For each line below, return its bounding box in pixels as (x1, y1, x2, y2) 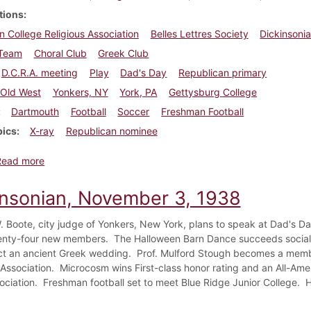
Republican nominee (65, 124, 158, 137)
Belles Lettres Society (150, 27, 249, 40)
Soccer (117, 105, 150, 117)
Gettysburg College (169, 85, 258, 98)
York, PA (119, 85, 158, 98)
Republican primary (178, 66, 267, 78)
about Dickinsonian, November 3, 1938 (44, 153, 222, 166)
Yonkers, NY (52, 85, 108, 98)
